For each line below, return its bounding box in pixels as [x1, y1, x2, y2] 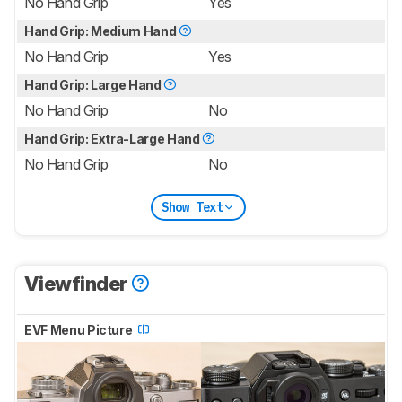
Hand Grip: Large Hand [24, 77, 164, 93]
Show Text [161, 198, 223, 215]
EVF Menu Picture [24, 322, 135, 338]
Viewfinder [24, 272, 131, 296]
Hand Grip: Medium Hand [24, 23, 179, 39]
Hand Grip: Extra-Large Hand [24, 131, 203, 147]
